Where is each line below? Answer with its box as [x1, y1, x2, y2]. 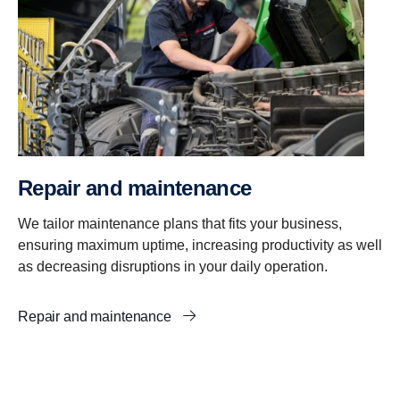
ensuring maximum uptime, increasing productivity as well [18, 237, 382, 254]
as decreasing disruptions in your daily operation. [18, 259, 328, 275]
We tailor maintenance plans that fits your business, [18, 216, 342, 232]
